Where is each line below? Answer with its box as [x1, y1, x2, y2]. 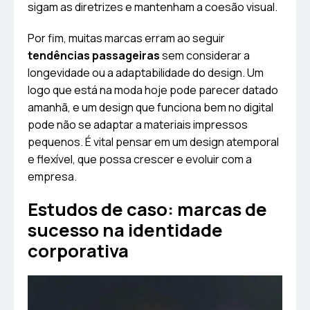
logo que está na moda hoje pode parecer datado [28, 82, 278, 98]
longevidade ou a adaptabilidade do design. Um [28, 65, 264, 81]
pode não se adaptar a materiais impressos [28, 117, 248, 133]
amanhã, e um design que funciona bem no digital [28, 100, 273, 116]
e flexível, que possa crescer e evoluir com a [28, 152, 252, 167]
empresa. [28, 169, 77, 185]
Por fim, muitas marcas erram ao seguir [28, 30, 225, 46]
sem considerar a [160, 48, 250, 64]
